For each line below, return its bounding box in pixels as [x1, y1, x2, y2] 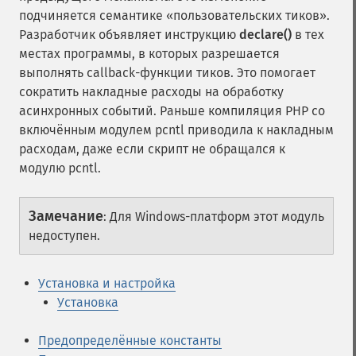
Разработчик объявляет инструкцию [19, 27, 239, 42]
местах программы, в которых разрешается [19, 46, 280, 61]
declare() [239, 27, 292, 42]
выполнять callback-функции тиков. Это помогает [19, 65, 315, 80]
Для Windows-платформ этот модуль [110, 209, 324, 224]
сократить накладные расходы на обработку [19, 84, 284, 99]
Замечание [29, 207, 103, 225]
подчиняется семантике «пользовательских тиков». [19, 8, 330, 23]
